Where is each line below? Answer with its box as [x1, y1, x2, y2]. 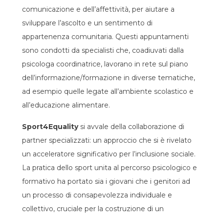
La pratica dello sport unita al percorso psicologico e [22, 163, 197, 173]
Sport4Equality [22, 122, 78, 131]
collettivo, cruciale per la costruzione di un [22, 204, 164, 214]
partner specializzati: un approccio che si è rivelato [22, 136, 192, 145]
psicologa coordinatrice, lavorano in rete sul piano [22, 60, 188, 69]
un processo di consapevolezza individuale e [22, 191, 172, 200]
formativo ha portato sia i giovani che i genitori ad [22, 177, 190, 186]
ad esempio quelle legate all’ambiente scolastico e [22, 87, 194, 96]
